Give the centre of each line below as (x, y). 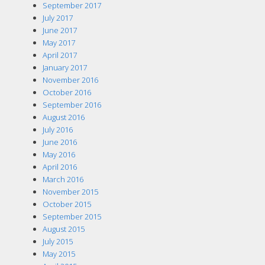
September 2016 (72, 104)
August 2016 (63, 117)
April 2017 (59, 55)
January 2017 (64, 67)
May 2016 (59, 154)
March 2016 (63, 179)
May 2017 (59, 42)
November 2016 (70, 80)
